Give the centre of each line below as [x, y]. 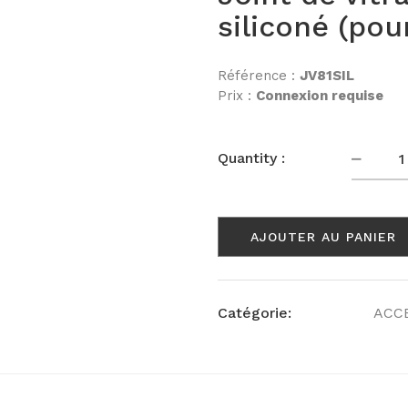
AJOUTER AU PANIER [323, 237]
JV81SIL [327, 76]
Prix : [237, 96]
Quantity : [251, 158]
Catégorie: [255, 313]
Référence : [259, 76]
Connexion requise [320, 96]
